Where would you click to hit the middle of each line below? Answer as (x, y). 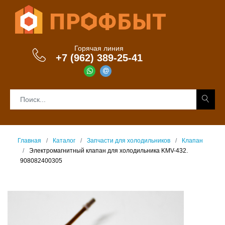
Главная (29, 141)
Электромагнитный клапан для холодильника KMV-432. (108, 151)
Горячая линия (99, 48)
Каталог (64, 141)
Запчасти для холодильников (129, 141)
